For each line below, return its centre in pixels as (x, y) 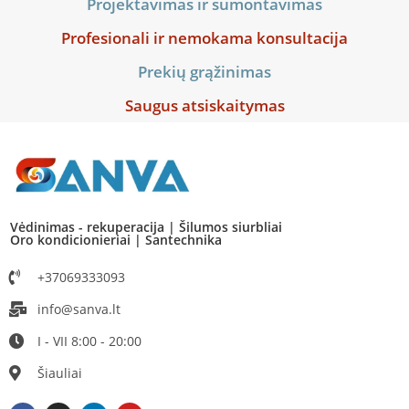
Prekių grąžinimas (204, 71)
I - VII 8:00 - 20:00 (90, 341)
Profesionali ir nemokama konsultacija (204, 37)
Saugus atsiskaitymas (204, 105)
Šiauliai (60, 372)
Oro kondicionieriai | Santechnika (116, 239)
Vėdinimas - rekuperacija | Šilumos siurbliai (146, 226)
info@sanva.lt (79, 309)
